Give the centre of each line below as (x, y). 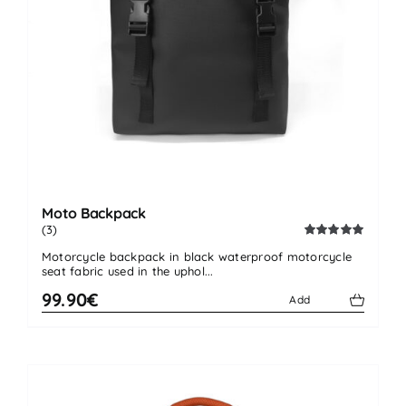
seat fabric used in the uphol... (128, 271)
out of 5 (321, 259)
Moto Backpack (94, 213)
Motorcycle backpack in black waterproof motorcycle (197, 257)
